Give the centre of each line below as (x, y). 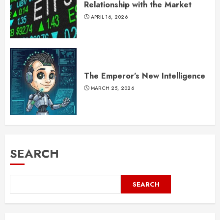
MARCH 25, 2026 (112, 88)
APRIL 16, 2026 (109, 17)
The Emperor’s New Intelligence (145, 76)
